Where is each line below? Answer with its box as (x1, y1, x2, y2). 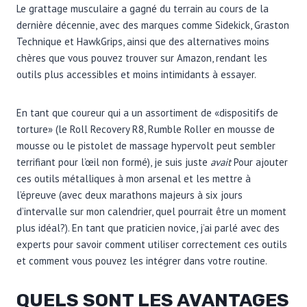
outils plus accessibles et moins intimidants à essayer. (16, 67, 256, 81)
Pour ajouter (231, 155, 288, 169)
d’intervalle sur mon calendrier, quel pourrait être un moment (16, 204, 286, 218)
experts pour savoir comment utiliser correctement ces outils (16, 237, 287, 251)
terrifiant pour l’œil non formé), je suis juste (16, 155, 210, 169)
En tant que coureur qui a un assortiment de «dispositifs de (16, 106, 278, 119)
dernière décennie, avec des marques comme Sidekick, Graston (16, 18, 289, 32)
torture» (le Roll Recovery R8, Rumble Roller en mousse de (16, 122, 275, 136)
